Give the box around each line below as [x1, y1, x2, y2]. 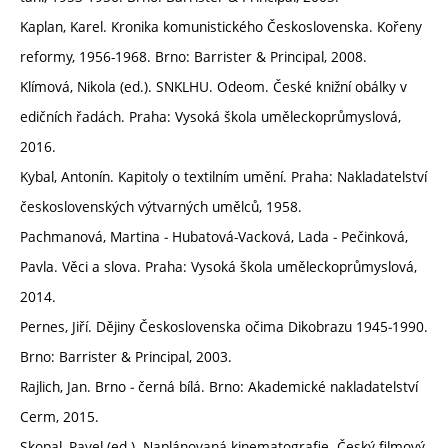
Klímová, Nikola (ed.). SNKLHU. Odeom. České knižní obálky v [20, 77, 407, 97]
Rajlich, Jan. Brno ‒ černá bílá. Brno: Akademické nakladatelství [20, 377, 418, 397]
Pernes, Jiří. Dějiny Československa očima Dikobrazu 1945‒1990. [20, 317, 428, 337]
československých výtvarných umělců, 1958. [20, 197, 302, 217]
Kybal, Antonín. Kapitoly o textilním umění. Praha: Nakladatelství [20, 167, 427, 187]
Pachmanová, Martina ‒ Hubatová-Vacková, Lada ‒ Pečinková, [20, 227, 408, 247]
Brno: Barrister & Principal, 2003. [20, 347, 232, 367]
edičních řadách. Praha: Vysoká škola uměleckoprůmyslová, [20, 107, 401, 127]
